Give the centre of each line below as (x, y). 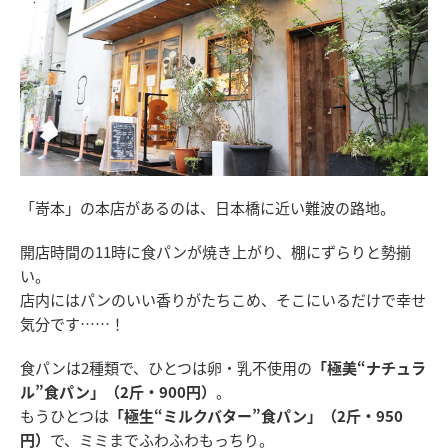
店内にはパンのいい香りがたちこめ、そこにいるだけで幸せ (223, 299)
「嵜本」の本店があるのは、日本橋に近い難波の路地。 (207, 207)
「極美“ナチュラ (369, 367)
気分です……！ (72, 323)
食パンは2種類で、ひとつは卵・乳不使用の (166, 367)
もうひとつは (64, 415)
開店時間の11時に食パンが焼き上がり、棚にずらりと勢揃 (215, 251)
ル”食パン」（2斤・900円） (118, 391)
